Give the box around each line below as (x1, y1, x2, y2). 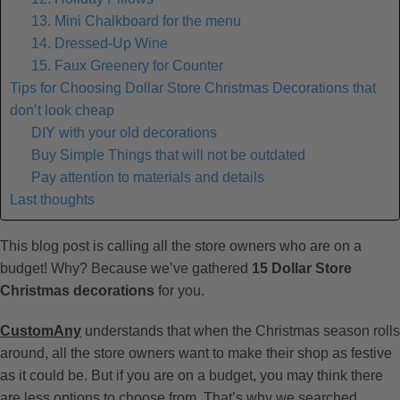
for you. (154, 282, 204, 298)
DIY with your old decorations (31, 124, 217, 140)
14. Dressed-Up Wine (31, 35, 168, 51)
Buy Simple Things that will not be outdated (31, 146, 305, 162)
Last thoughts (10, 191, 95, 207)
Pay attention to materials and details (31, 169, 264, 185)
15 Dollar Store (252, 260, 352, 276)
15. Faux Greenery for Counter (31, 57, 223, 73)
